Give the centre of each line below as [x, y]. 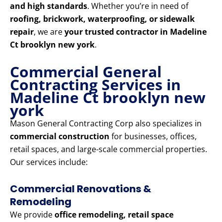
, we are [49, 32]
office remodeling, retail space [114, 215]
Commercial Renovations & [81, 189]
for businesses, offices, [153, 137]
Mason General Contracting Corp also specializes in [106, 124]
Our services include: [49, 162]
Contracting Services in [95, 85]
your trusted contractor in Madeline [136, 32]
